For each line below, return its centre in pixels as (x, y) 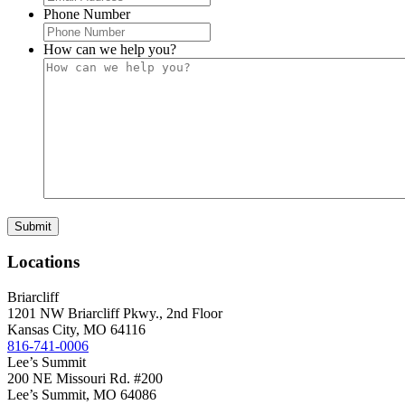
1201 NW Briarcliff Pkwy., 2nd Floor (115, 313)
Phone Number (87, 14)
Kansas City (42, 330)
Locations (43, 262)
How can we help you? (110, 49)
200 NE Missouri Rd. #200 (85, 378)
